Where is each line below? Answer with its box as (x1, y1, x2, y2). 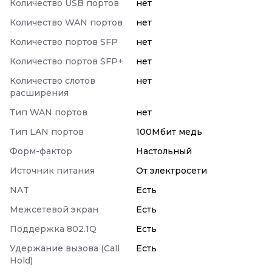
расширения (10, 87, 69, 98)
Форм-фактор (10, 146, 72, 157)
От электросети (136, 165, 207, 176)
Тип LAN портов (10, 126, 84, 137)
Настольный (136, 146, 192, 157)
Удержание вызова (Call (10, 243, 120, 254)
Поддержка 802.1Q (10, 223, 97, 234)
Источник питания (10, 165, 95, 176)
